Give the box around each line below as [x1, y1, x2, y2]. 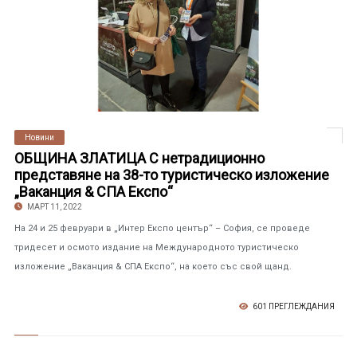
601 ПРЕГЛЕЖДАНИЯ [251, 302, 335, 311]
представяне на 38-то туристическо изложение [14, 167, 329, 183]
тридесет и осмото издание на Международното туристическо [14, 242, 299, 253]
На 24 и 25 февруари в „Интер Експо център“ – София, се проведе [14, 223, 310, 233]
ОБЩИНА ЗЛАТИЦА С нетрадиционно [14, 150, 265, 167]
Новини [24, 133, 54, 142]
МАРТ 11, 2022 [25, 202, 82, 211]
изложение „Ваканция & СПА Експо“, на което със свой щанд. [14, 261, 292, 272]
